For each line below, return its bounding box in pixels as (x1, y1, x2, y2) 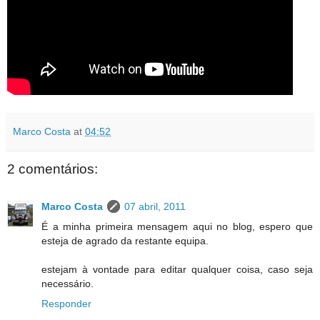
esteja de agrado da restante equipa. (41, 234, 209, 246)
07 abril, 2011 (124, 200, 186, 212)
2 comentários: (7, 161, 98, 177)
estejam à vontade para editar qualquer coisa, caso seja (41, 263, 313, 275)
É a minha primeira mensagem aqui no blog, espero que (41, 220, 313, 232)
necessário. (41, 277, 94, 289)
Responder (41, 297, 91, 309)
